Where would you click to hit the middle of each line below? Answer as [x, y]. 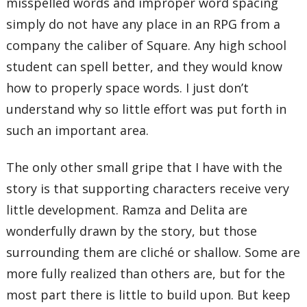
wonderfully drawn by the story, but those [132, 231]
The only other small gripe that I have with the [145, 167]
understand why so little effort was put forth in [147, 109]
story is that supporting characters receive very [148, 188]
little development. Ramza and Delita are [127, 209]
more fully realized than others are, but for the [146, 273]
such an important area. [78, 131]
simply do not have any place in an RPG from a [144, 24]
